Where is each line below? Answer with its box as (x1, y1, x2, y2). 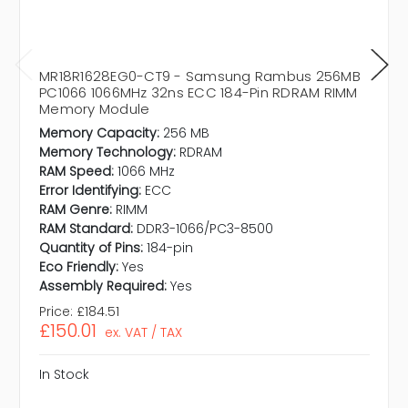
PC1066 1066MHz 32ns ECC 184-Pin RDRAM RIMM (39, 83, 358, 103)
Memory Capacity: (39, 124, 159, 143)
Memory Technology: (39, 143, 176, 162)
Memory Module (39, 99, 150, 119)
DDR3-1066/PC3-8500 (137, 219, 273, 239)
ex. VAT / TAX (104, 323, 182, 342)
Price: (39, 302, 73, 321)
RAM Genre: (39, 200, 112, 219)
